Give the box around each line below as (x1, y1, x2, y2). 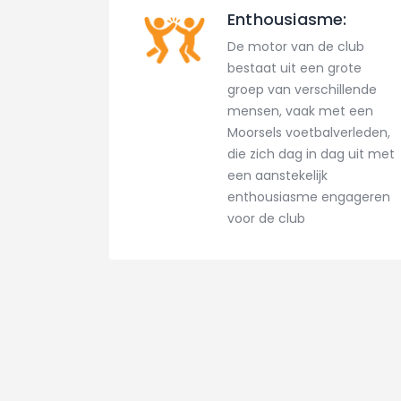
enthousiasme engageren (227, 188, 390, 207)
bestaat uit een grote (227, 59, 362, 78)
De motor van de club (227, 38, 364, 56)
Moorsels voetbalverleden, (227, 124, 390, 142)
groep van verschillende (227, 81, 377, 99)
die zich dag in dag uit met (227, 145, 395, 164)
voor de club (227, 209, 305, 228)
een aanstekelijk (227, 166, 328, 185)
